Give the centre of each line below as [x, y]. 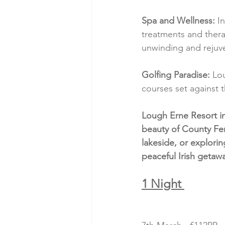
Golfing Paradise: [176, 75]
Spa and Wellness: [178, 21]
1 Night [163, 184]
